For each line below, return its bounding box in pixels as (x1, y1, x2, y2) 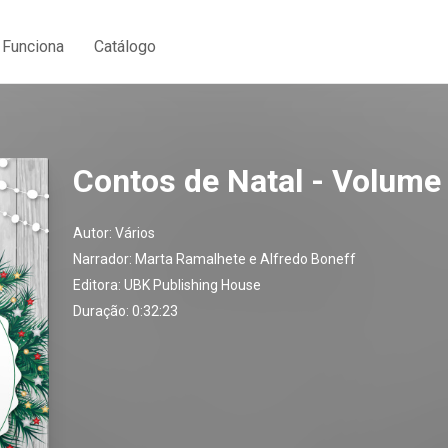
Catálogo (94, 36, 156, 56)
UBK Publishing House (124, 277, 261, 293)
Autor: (73, 225, 115, 241)
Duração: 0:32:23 (73, 303, 178, 319)
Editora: (73, 277, 124, 293)
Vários (115, 225, 155, 241)
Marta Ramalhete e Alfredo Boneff (135, 251, 356, 267)
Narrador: (73, 251, 135, 267)
